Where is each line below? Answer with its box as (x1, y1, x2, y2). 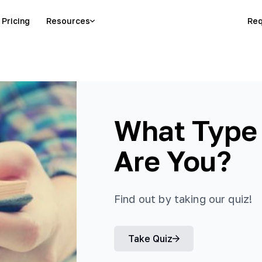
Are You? (114, 143, 231, 178)
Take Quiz (128, 233, 173, 245)
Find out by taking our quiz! (114, 192, 253, 206)
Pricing (2, 16, 30, 26)
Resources (46, 16, 90, 26)
